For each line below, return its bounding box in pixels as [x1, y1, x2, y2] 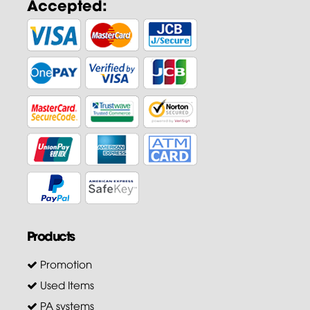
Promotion [37, 257, 92, 271]
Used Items [37, 277, 94, 291]
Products [26, 226, 75, 244]
